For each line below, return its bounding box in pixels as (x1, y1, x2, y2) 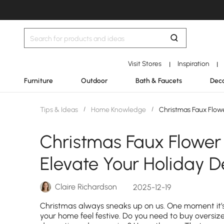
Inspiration (177, 59, 209, 67)
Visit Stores (128, 59, 162, 67)
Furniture (24, 76, 53, 84)
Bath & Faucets (135, 76, 182, 84)
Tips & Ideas (40, 105, 79, 114)
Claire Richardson (55, 182, 117, 191)
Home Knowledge (89, 105, 147, 114)
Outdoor (81, 76, 107, 84)
